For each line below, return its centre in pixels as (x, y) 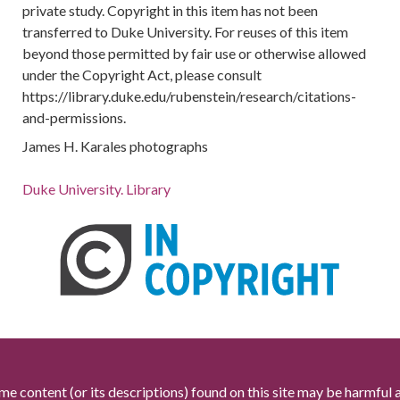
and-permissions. (75, 117)
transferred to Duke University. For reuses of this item (186, 32)
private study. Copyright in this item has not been (171, 10)
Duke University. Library (97, 189)
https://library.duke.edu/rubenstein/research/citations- (190, 96)
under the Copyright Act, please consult (142, 75)
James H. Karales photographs (116, 146)
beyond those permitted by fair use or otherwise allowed (195, 53)
